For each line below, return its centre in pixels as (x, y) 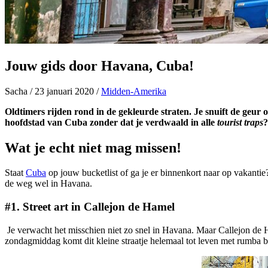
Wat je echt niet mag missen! (93, 147)
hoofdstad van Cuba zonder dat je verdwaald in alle (111, 122)
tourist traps (240, 122)
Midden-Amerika (134, 91)
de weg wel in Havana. (48, 184)
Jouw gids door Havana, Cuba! (99, 66)
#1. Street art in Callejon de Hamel (90, 207)
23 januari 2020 (64, 91)
